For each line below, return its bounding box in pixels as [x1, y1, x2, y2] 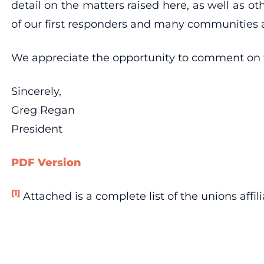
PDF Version [11, 156, 81, 169]
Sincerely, [11, 84, 61, 98]
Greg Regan [11, 103, 75, 117]
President [11, 122, 62, 136]
